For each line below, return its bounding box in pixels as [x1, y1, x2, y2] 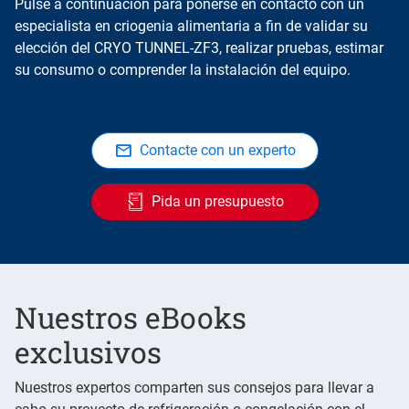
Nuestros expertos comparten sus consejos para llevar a [15, 379, 374, 397]
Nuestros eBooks [15, 298, 246, 338]
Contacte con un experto [139, 142, 296, 160]
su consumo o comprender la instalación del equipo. [15, 61, 351, 79]
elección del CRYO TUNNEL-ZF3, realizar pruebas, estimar [15, 39, 383, 58]
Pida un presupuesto [151, 193, 284, 211]
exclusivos [15, 332, 162, 372]
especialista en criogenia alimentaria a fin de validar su [15, 17, 368, 36]
